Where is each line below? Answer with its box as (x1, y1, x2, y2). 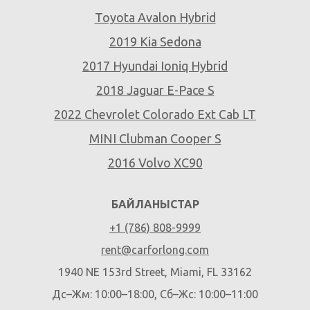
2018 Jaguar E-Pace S (95, 83, 215, 97)
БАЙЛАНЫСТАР (111, 198, 199, 210)
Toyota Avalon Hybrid (94, 10, 216, 24)
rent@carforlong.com (101, 244, 209, 256)
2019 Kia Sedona (109, 35, 201, 48)
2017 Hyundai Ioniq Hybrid (82, 59, 228, 73)
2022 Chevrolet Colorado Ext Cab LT (54, 107, 256, 121)
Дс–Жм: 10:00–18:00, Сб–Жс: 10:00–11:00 (52, 288, 258, 300)
